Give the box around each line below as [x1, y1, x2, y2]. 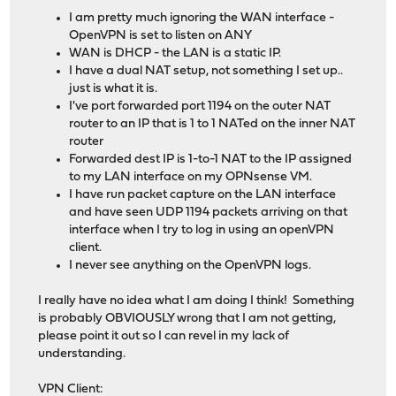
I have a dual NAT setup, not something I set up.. [69, 65, 344, 79]
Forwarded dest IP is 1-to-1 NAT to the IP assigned [69, 153, 353, 167]
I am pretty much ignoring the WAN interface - [69, 11, 335, 26]
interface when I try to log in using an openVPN [69, 224, 335, 238]
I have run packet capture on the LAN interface [69, 188, 337, 202]
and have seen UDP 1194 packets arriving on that [69, 206, 348, 220]
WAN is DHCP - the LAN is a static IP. [69, 47, 282, 61]
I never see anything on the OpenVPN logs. [69, 259, 312, 273]
